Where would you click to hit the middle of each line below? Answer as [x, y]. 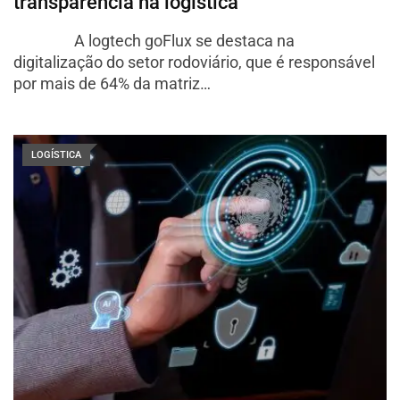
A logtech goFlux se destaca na [154, 40]
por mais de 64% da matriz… [112, 83]
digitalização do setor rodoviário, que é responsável [194, 62]
